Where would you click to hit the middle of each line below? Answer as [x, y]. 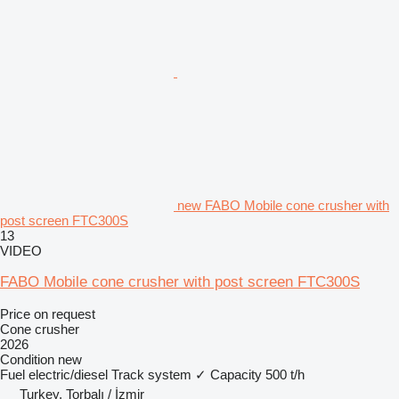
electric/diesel [68, 374]
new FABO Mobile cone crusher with [283, 205]
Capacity [236, 374]
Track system [151, 374]
